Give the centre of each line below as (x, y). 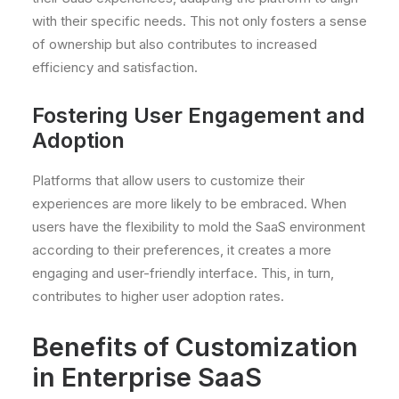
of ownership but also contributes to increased (175, 44)
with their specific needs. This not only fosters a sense (199, 21)
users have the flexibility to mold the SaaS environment (199, 227)
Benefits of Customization (195, 347)
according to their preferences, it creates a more (182, 250)
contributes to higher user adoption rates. (158, 296)
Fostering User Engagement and (199, 115)
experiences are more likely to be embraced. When (189, 204)
